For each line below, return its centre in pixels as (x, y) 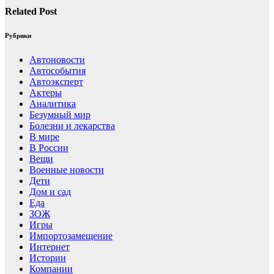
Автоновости (57, 60)
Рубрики (18, 36)
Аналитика (53, 104)
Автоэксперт (56, 82)
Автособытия (57, 71)
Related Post (31, 11)
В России (49, 148)
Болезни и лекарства (72, 126)
